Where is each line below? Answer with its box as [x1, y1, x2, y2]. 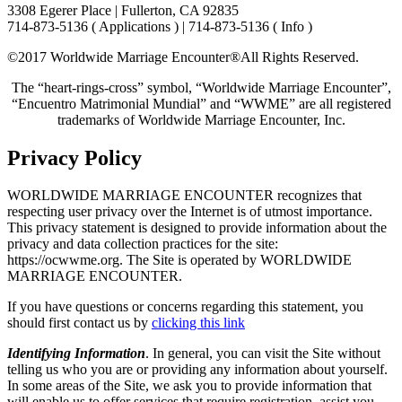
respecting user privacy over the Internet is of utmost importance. [7, 204, 372, 220]
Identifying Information [7, 345, 145, 362]
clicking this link [152, 315, 245, 331]
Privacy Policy [7, 145, 142, 170]
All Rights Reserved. [240, 48, 359, 65]
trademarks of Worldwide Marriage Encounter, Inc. [57, 111, 345, 127]
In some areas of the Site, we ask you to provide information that [7, 378, 371, 394]
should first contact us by [7, 315, 152, 331]
